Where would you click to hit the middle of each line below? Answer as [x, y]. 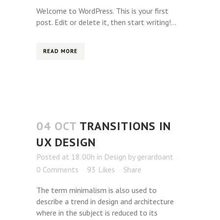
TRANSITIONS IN [125, 126]
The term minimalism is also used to [96, 190]
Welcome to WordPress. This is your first [102, 11]
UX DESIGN [66, 142]
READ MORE [60, 51]
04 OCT [56, 126]
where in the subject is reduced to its [97, 213]
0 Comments [57, 170]
